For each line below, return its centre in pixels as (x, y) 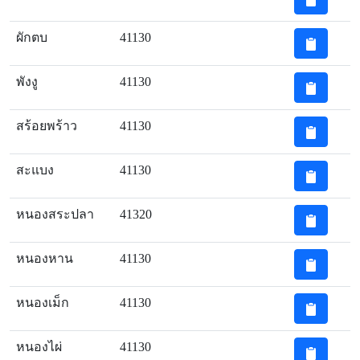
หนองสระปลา (55, 214)
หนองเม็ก (43, 303)
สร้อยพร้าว (47, 126)
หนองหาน (45, 258)
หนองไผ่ (39, 347)
